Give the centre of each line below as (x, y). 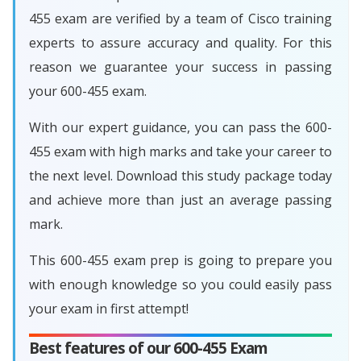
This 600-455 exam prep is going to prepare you (180, 261)
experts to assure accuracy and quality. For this (180, 43)
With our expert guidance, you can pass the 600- (180, 128)
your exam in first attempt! (109, 309)
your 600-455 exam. (88, 91)
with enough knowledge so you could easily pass (180, 285)
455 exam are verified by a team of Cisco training (180, 19)
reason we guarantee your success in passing (180, 67)
